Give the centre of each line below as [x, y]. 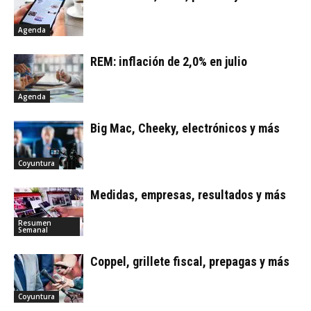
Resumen [35, 222]
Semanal [33, 229]
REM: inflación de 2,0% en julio [169, 61]
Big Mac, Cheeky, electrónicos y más [185, 128]
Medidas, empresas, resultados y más [188, 194]
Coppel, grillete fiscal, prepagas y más [190, 261]
